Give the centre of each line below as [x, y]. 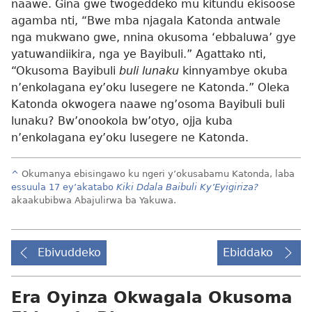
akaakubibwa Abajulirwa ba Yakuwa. [94, 201]
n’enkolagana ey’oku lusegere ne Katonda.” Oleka [150, 87]
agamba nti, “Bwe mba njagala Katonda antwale [146, 21]
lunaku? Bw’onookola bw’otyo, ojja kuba [122, 121]
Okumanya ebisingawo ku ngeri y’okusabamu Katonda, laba [158, 174]
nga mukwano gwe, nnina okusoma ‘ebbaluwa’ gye [154, 37]
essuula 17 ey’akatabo [64, 187]
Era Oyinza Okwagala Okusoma [152, 297]
